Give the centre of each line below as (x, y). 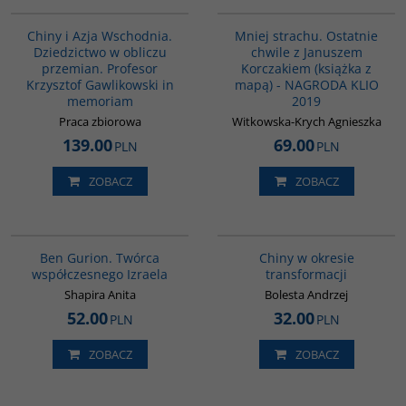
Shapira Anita (100, 295)
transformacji (306, 274)
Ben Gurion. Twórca (100, 258)
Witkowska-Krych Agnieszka (306, 121)
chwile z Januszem (306, 52)
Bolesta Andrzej (306, 295)
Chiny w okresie (306, 258)
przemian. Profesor (100, 68)
